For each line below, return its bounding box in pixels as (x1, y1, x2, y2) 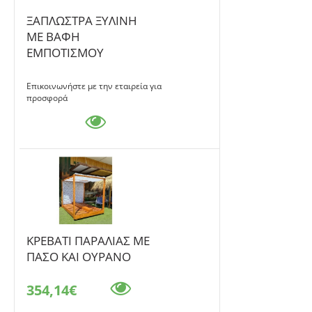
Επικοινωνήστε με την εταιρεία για (26, 80, 162, 93)
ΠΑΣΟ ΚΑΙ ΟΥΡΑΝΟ (26, 249, 132, 265)
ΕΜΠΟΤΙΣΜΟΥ (26, 45, 104, 61)
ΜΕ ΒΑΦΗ (26, 29, 81, 45)
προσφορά (26, 92, 68, 104)
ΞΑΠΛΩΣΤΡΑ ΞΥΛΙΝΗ (26, 13, 138, 29)
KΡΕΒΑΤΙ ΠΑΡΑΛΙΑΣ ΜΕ (26, 233, 150, 249)
